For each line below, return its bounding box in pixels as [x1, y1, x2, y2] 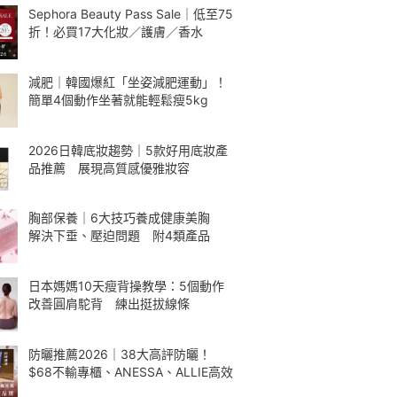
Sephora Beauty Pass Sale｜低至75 [28, 6, 233, 21]
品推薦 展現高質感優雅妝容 [28, 160, 190, 175]
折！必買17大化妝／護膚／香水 [28, 24, 203, 39]
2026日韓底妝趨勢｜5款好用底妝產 [28, 142, 228, 158]
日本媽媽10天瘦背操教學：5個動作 [28, 278, 224, 293]
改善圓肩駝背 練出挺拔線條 [28, 296, 190, 311]
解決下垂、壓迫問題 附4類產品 [28, 228, 210, 244]
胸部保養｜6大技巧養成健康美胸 [28, 210, 222, 226]
